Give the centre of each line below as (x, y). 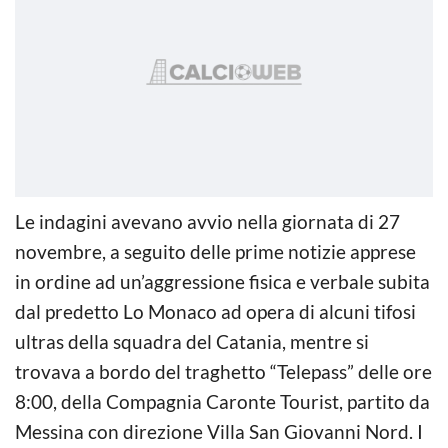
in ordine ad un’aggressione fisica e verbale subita (222, 281)
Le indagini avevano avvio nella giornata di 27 (207, 221)
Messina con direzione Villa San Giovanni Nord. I (219, 431)
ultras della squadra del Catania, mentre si (192, 341)
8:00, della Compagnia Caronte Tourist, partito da (222, 401)
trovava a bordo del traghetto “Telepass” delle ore (223, 371)
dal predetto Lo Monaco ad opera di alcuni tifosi (215, 311)
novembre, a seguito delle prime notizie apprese (215, 251)
